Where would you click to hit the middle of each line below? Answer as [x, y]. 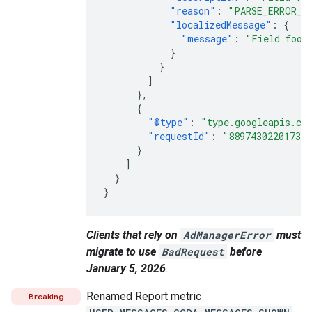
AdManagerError [227, 235]
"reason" [193, 11]
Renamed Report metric [144, 296]
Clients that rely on [133, 235]
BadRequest [193, 252]
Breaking [46, 296]
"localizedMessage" [221, 25]
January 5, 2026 [126, 268]
